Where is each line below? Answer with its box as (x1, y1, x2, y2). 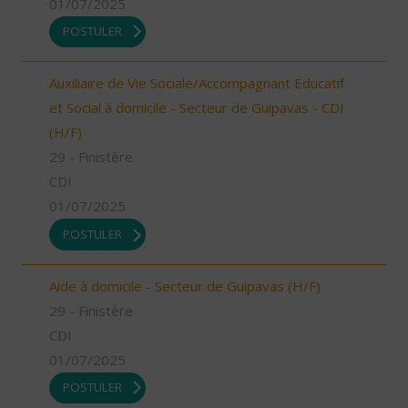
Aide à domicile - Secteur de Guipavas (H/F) (49, 276, 321, 295)
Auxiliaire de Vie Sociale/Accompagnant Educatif (49, 74, 344, 93)
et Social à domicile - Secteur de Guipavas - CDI (49, 98, 344, 117)
